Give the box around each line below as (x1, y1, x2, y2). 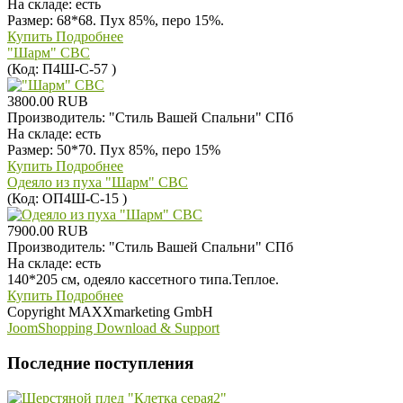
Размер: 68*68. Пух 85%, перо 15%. (7, 13, 224, 29)
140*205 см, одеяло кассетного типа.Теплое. (7, 272, 279, 288)
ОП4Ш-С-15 (42, 191, 122, 207)
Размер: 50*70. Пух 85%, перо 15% (7, 142, 220, 158)
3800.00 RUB (7, 94, 88, 110)
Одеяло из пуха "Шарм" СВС (7, 175, 188, 191)
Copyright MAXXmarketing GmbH (7, 304, 213, 320)
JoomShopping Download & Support (7, 320, 219, 336)
